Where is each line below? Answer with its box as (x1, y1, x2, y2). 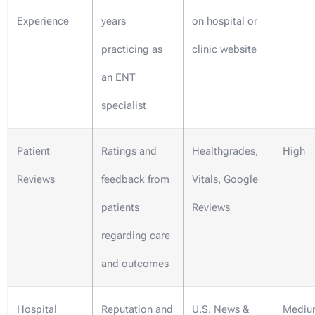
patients (101, 201, 139, 214)
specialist (101, 99, 146, 112)
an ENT (101, 71, 136, 84)
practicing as (101, 43, 162, 56)
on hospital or (192, 15, 257, 28)
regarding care (101, 229, 170, 243)
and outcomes (101, 257, 169, 271)
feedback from (101, 173, 169, 186)
